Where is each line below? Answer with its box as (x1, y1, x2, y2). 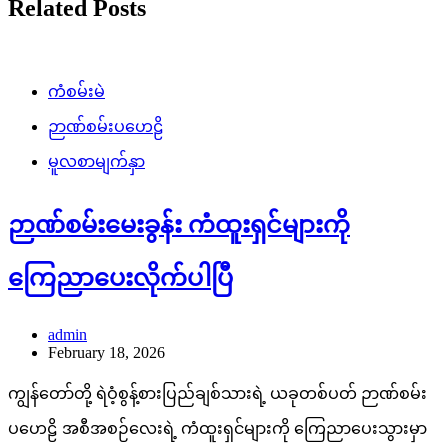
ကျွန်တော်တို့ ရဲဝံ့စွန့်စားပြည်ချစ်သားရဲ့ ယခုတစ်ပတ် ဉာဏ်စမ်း (8, 385, 427, 403)
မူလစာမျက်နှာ (48, 152, 145, 170)
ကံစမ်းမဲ (48, 82, 105, 100)
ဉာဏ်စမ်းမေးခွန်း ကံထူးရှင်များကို (8, 211, 350, 238)
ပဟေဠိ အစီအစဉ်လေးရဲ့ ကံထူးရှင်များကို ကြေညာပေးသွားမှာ (8, 420, 427, 438)
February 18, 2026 (48, 344, 165, 362)
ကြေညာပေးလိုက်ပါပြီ (8, 264, 233, 291)
